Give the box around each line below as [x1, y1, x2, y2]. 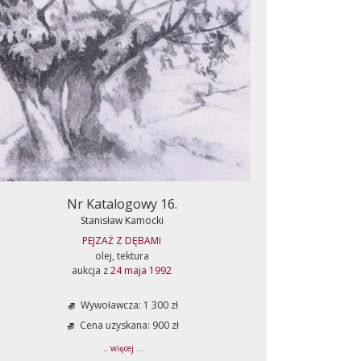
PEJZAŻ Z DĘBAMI [82, 234, 161, 247]
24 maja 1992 [110, 263, 172, 277]
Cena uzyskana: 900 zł [77, 318, 179, 333]
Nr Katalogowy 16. [66, 195, 177, 213]
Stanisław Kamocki [80, 214, 164, 227]
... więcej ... [100, 342, 143, 354]
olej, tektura [94, 249, 149, 263]
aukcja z [72, 263, 110, 277]
